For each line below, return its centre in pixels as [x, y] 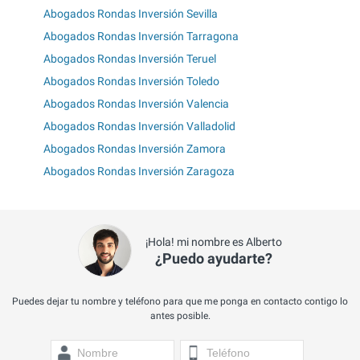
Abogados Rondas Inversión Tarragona [141, 37]
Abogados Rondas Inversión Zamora [135, 149]
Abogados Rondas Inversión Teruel [130, 59]
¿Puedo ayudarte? [213, 259]
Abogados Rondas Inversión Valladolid [139, 127]
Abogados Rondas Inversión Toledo [131, 82]
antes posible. [180, 316]
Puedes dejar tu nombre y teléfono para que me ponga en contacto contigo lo [180, 302]
